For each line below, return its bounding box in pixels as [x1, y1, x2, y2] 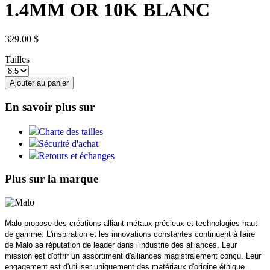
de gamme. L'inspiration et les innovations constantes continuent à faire [5, 230, 255, 239]
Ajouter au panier [10, 78, 69, 88]
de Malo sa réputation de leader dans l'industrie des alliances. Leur [5, 240, 237, 250]
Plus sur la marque [5, 172, 98, 186]
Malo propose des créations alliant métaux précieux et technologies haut [5, 219, 257, 228]
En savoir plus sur [5, 101, 95, 114]
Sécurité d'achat [39, 138, 98, 149]
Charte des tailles [39, 126, 103, 137]
